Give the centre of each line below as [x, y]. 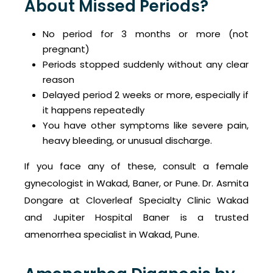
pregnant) [66, 49]
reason [58, 80]
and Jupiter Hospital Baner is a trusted [136, 218]
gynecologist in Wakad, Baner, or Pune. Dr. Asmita [136, 183]
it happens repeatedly [94, 110]
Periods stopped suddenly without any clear [146, 65]
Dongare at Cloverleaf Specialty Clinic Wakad [136, 200]
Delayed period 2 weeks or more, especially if [146, 95]
